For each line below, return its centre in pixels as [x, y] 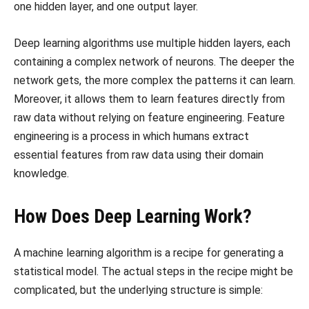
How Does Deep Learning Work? [133, 217]
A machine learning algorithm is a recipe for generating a [149, 253]
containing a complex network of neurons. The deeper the [154, 62]
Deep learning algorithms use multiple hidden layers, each [152, 43]
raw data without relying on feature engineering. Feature [149, 118]
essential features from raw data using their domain [139, 155]
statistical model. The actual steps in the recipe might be [153, 272]
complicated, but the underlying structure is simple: [138, 290]
